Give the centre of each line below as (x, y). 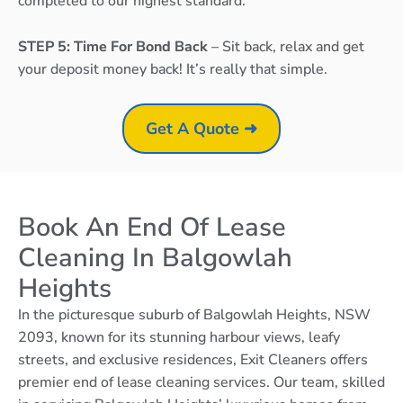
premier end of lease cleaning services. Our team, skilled (201, 383)
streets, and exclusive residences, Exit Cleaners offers (193, 360)
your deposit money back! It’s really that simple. (173, 69)
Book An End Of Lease (152, 228)
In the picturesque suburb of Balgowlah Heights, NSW (194, 315)
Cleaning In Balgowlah (155, 258)
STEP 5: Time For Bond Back (115, 46)
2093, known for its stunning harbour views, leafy (179, 338)
